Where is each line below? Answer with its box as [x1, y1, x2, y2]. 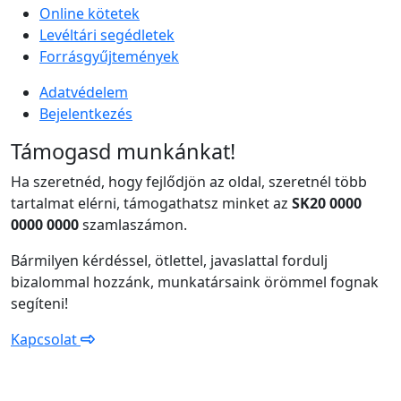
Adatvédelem [39, 82, 128, 102]
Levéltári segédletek [39, 25, 175, 45]
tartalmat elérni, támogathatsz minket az [11, 193, 292, 213]
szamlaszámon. [79, 215, 187, 235]
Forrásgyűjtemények [39, 47, 179, 66]
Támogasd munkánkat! [11, 137, 235, 166]
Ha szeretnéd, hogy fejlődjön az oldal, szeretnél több [11, 172, 367, 192]
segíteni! [11, 294, 68, 313]
